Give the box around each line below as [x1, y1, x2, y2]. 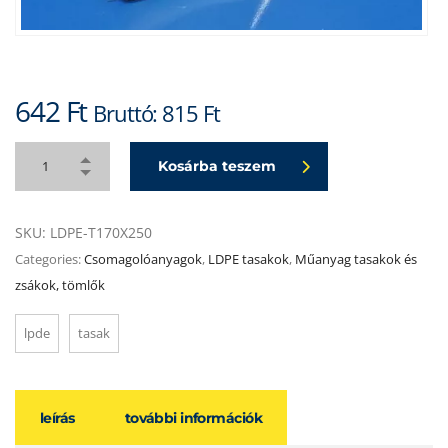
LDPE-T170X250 [50, 223, 152, 242]
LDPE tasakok [208, 250, 289, 268]
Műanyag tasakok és [295, 250, 417, 268]
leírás [40, 409, 75, 427]
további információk [124, 409, 263, 427]
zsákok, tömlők [15, 276, 105, 294]
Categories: [15, 250, 84, 268]
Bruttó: [93, 98, 163, 129]
